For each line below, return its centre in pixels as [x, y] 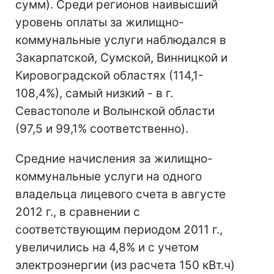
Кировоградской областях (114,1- [109, 76]
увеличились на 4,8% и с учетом [107, 247]
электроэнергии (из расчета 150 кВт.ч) [125, 265]
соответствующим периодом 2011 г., [119, 230]
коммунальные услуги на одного [109, 176]
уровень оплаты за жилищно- [100, 22]
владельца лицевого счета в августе [120, 194]
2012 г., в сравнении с [78, 212]
